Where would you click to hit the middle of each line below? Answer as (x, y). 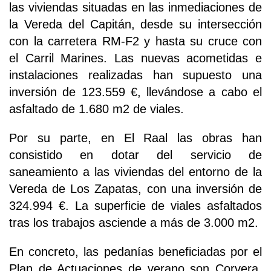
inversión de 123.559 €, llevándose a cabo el (135, 92)
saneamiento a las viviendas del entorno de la (135, 172)
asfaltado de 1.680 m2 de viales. (96, 109)
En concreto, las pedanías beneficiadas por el (135, 252)
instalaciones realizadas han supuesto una (135, 75)
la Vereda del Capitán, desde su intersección (135, 24)
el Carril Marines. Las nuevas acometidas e (135, 58)
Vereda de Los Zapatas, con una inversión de (135, 189)
